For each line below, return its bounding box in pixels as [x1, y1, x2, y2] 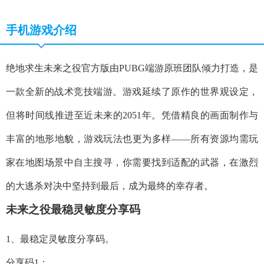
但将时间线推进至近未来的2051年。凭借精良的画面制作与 [6, 110, 258, 120]
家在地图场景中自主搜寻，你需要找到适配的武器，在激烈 [6, 157, 258, 167]
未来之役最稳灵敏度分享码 [6, 203, 140, 216]
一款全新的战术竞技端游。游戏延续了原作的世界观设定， [6, 87, 258, 97]
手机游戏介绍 [6, 24, 77, 37]
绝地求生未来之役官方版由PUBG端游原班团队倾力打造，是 [6, 63, 258, 73]
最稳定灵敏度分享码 [20, 234, 105, 244]
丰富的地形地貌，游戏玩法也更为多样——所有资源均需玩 [6, 134, 258, 144]
